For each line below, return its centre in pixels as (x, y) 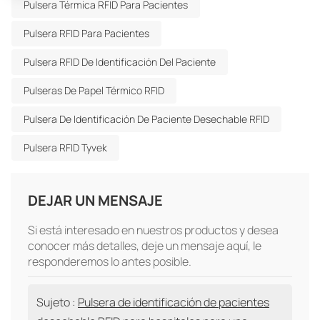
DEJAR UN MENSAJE (95, 201)
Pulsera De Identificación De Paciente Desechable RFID (146, 119)
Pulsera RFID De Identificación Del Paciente (120, 62)
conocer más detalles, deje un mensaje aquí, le (145, 246)
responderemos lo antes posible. (110, 262)
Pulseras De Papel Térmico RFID (94, 91)
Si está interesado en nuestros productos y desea (153, 230)
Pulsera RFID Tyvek (65, 148)
